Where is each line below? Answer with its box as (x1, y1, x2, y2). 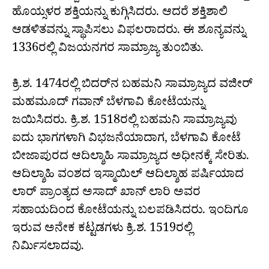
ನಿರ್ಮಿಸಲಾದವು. (12, 238, 84, 258)
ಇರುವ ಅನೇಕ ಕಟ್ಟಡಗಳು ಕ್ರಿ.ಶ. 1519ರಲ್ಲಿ (12, 220, 193, 240)
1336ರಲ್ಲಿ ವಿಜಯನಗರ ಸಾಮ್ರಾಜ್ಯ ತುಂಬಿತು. (12, 40, 204, 59)
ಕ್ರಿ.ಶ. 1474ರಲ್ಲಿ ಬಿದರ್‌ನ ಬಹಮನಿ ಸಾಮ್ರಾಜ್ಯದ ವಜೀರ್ (12, 76, 253, 95)
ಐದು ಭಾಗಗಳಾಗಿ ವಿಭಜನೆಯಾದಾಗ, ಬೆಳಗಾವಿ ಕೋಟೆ (12, 130, 241, 150)
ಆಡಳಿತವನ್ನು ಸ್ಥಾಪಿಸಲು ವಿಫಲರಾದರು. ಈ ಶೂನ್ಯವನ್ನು (12, 22, 246, 41)
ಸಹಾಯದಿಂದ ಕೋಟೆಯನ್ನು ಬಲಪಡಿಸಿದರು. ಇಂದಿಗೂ (12, 202, 249, 222)
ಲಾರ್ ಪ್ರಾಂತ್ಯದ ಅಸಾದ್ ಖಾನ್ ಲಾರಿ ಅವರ (12, 184, 201, 204)
